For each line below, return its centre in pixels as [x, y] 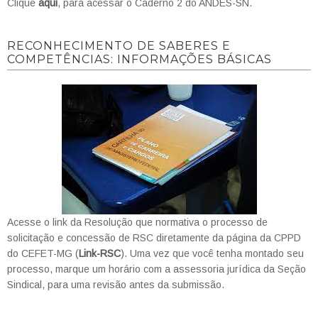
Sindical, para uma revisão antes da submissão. [116, 284]
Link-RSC [100, 253]
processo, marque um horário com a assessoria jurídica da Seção [157, 269]
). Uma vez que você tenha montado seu [212, 253]
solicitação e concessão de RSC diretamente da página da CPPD [154, 237]
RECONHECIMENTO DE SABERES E [119, 45]
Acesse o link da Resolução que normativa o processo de [137, 222]
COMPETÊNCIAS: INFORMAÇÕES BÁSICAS [139, 59]
